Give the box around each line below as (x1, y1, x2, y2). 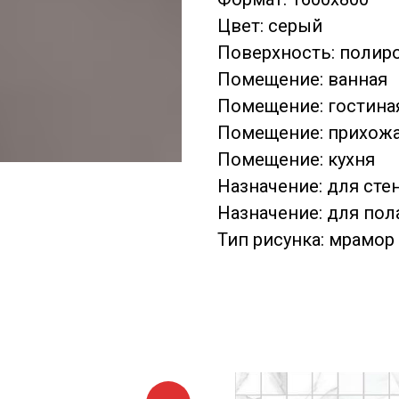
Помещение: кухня (217, 148, 375, 170)
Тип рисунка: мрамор (217, 228, 395, 250)
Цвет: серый (217, 14, 322, 37)
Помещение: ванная (217, 68, 387, 90)
